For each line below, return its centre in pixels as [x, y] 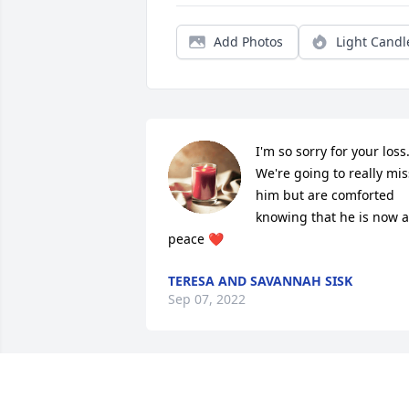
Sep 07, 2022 [207, 299]
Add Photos [248, 42]
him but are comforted [325, 195]
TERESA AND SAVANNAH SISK [260, 281]
